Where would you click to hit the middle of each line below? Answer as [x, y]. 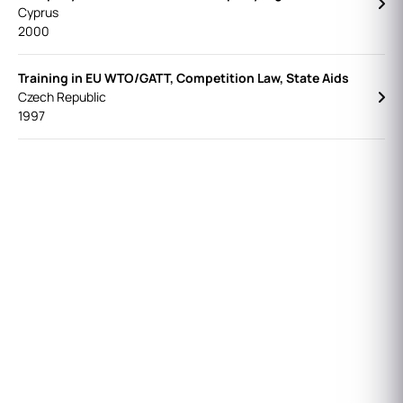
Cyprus [38, 12]
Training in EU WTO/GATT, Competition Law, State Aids [184, 78]
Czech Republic [62, 97]
